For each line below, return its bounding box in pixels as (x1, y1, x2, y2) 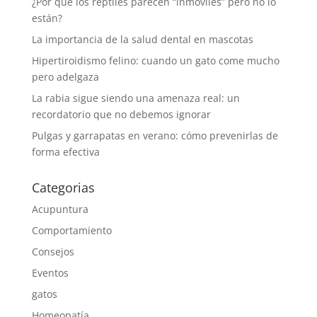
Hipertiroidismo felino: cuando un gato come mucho (31, 53, 279, 67)
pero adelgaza (31, 69, 99, 83)
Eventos (31, 265, 69, 279)
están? (31, 11, 62, 25)
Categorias (31, 178, 95, 196)
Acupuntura (31, 202, 88, 216)
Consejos (31, 244, 74, 258)
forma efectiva (31, 144, 100, 158)
